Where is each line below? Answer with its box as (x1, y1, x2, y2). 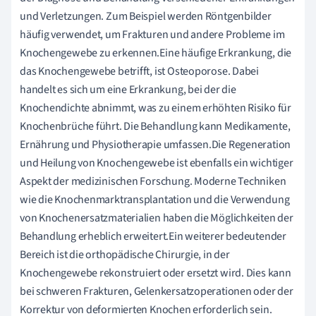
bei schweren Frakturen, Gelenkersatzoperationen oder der (20, 284, 293, 299)
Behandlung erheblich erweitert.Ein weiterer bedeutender (20, 229, 286, 244)
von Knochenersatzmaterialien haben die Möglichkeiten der (20, 210, 293, 226)
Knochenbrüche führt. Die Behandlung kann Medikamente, (20, 119, 291, 134)
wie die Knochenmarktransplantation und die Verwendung (20, 192, 290, 207)
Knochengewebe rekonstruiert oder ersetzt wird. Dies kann (20, 265, 291, 281)
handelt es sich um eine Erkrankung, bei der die (20, 82, 236, 97)
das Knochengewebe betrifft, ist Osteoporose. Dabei (20, 63, 259, 79)
